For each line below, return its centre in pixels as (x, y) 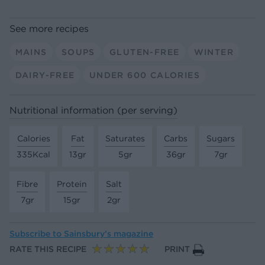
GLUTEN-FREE (144, 52)
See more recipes (49, 29)
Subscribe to (37, 234)
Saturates (125, 138)
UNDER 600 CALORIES (144, 75)
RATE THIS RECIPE (48, 249)
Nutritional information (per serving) (93, 110)
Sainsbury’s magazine (109, 234)
